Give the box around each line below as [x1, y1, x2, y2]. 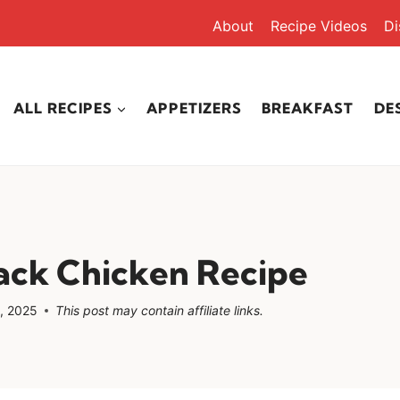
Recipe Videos [271, 16, 368, 35]
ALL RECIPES [12, 98, 112, 117]
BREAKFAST [262, 98, 354, 117]
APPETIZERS [146, 98, 242, 117]
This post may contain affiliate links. [55, 303, 264, 319]
